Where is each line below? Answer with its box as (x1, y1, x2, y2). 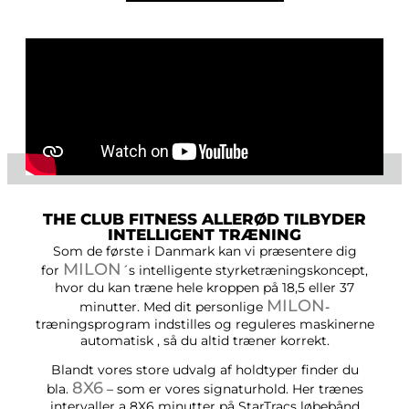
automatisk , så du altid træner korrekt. (79, 332, 330, 349)
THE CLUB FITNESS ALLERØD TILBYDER (43, 210, 366, 228)
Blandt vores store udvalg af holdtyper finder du (50, 362, 359, 378)
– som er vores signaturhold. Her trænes (102, 381, 363, 397)
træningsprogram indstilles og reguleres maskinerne (35, 316, 374, 332)
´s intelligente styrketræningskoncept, (121, 262, 368, 278)
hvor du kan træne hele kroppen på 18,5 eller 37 (55, 279, 354, 296)
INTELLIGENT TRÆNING (108, 225, 301, 244)
